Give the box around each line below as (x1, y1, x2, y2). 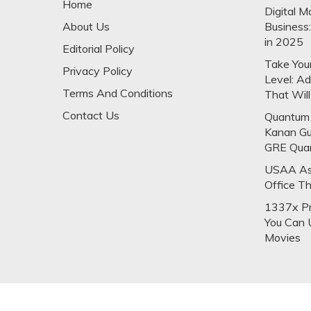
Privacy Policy (62, 63, 133, 78)
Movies (264, 230, 301, 244)
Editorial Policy (62, 41, 135, 56)
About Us (62, 19, 110, 33)
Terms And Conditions (62, 85, 173, 100)
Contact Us (62, 108, 119, 122)
